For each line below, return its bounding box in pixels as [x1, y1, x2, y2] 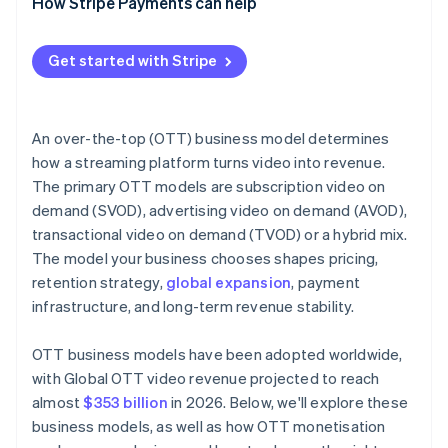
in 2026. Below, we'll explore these [167, 392, 409, 413]
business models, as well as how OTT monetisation [32, 416, 386, 437]
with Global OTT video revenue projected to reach [32, 368, 380, 389]
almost [32, 392, 84, 413]
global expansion [166, 272, 292, 293]
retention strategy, [32, 272, 166, 293]
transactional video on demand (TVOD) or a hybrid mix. [32, 224, 408, 245]
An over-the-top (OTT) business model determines [32, 128, 390, 149]
